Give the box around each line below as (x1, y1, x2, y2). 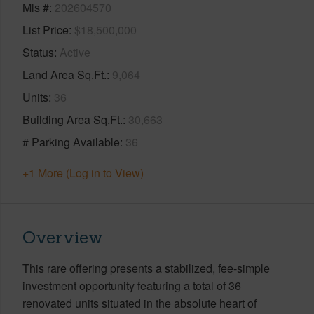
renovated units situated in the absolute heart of (22, 294, 257, 311)
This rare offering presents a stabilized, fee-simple (22, 259, 270, 276)
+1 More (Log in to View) (22, 164, 144, 181)
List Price (22, 21, 69, 38)
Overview (22, 226, 103, 248)
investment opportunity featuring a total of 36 (22, 277, 241, 294)
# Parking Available (22, 133, 120, 150)
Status (22, 43, 54, 60)
